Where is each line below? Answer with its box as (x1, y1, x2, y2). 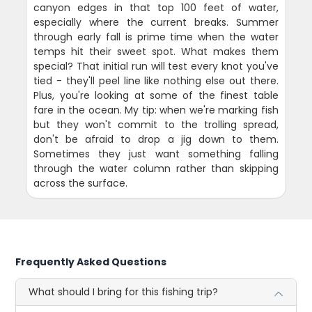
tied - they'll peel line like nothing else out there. (33, 73, 279, 88)
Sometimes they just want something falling (33, 146, 279, 161)
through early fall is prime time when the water (33, 29, 279, 44)
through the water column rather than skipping (33, 161, 279, 175)
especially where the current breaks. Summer (33, 15, 279, 29)
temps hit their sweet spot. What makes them (33, 44, 279, 58)
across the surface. (33, 175, 128, 190)
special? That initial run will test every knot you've (33, 58, 279, 73)
